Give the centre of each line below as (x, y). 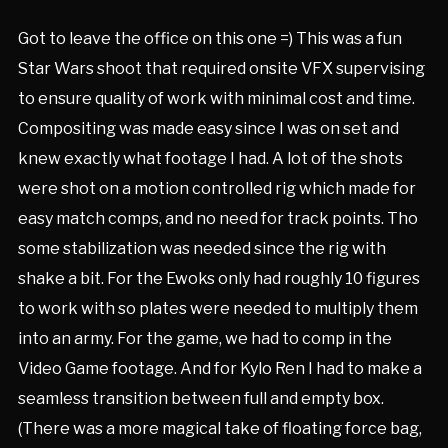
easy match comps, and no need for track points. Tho (217, 218)
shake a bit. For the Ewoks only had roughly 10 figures (218, 278)
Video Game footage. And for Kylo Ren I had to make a (219, 368)
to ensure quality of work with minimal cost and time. (216, 98)
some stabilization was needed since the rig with (201, 248)
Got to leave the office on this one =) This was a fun (209, 38)
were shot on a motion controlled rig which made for (216, 188)
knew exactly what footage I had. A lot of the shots (210, 158)
